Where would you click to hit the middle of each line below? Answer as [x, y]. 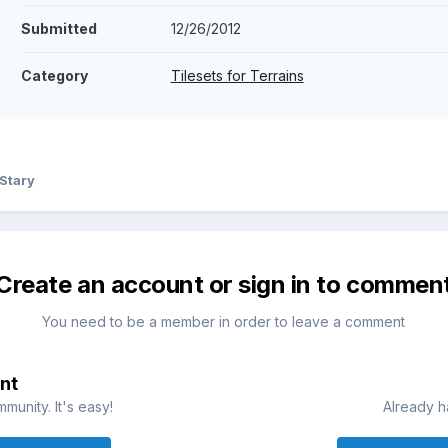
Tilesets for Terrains [237, 76]
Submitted [58, 29]
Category [54, 76]
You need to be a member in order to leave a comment [224, 322]
